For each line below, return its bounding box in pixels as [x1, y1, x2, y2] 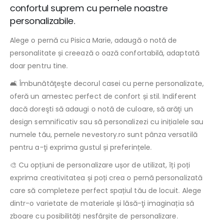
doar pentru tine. [10, 60, 68, 71]
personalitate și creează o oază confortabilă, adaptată [10, 48, 199, 58]
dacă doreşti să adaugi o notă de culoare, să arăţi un [10, 104, 193, 114]
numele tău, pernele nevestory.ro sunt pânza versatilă [10, 129, 197, 139]
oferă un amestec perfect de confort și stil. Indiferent [10, 91, 196, 101]
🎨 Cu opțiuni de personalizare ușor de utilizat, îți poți [10, 160, 190, 170]
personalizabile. [10, 14, 76, 27]
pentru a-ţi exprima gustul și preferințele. [10, 142, 152, 152]
